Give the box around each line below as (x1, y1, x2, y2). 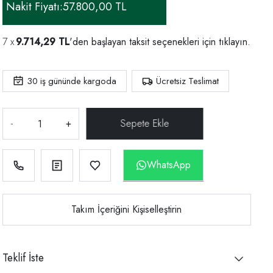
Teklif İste (2, 250, 44, 266)
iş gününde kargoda (38, 74, 116, 88)
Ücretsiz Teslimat (156, 74, 219, 88)
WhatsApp (147, 158, 191, 172)
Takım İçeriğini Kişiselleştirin (71, 202, 182, 216)
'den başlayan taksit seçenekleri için (69, 35, 219, 49)
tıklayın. (219, 35, 250, 49)
